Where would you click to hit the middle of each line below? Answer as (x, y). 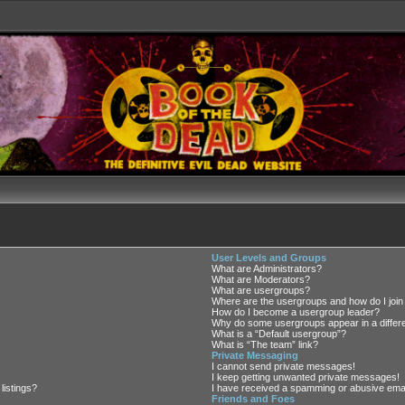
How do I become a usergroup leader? (296, 312)
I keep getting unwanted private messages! (306, 377)
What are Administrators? (267, 269)
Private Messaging (255, 356)
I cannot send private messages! (284, 367)
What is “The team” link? (265, 345)
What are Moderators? (261, 280)
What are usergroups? (261, 291)
